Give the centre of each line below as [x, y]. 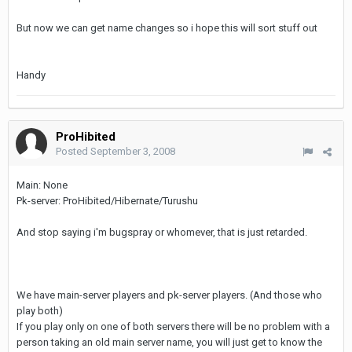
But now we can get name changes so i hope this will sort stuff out [167, 28]
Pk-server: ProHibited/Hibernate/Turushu [107, 201]
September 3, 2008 [133, 151]
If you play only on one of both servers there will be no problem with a [173, 326]
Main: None [42, 185]
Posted [73, 151]
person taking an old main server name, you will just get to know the [169, 342]
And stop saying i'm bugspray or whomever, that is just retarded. [162, 232]
